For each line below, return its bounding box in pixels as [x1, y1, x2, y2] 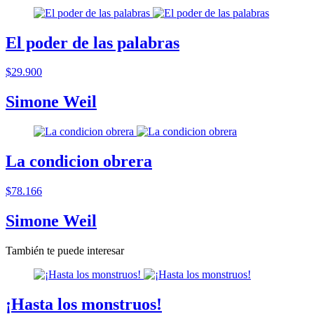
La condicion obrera [6, 152, 152, 171]
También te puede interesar [6, 244, 124, 257]
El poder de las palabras [6, 33, 179, 52]
